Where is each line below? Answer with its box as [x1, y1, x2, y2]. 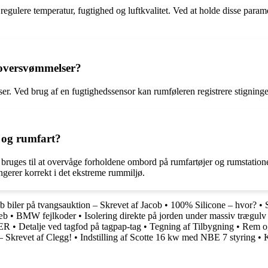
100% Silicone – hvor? [170, 199, 257, 210]
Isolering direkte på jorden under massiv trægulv [84, 210, 266, 221]
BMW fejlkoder [16, 210, 76, 221]
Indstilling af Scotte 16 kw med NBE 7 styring [80, 232, 255, 242]
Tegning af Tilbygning [150, 221, 234, 232]
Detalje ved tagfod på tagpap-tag [19, 221, 141, 232]
